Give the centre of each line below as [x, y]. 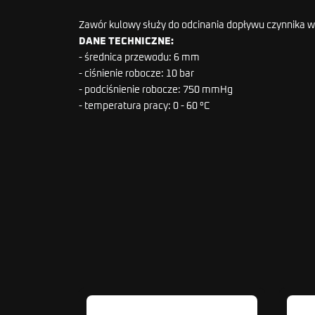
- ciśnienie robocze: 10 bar [136, 73]
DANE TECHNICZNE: [126, 41]
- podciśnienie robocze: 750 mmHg [156, 90]
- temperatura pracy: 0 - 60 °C [144, 106]
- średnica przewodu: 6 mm [139, 57]
